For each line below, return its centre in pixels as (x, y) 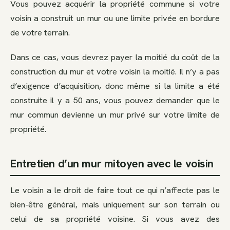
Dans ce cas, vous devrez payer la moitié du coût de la (115, 57)
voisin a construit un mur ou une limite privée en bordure (115, 18)
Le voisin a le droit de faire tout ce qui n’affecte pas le (115, 190)
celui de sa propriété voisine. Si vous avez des (115, 218)
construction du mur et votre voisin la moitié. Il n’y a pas (115, 71)
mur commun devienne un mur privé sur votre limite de (115, 114)
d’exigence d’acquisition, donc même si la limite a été (115, 85)
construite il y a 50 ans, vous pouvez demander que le (115, 100)
